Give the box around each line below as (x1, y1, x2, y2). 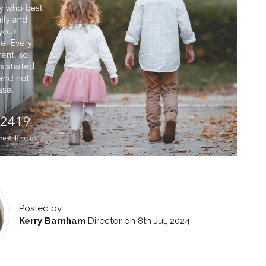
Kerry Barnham (18, 215, 85, 226)
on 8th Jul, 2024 (121, 215, 190, 226)
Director (87, 215, 122, 226)
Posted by (18, 202, 62, 214)
